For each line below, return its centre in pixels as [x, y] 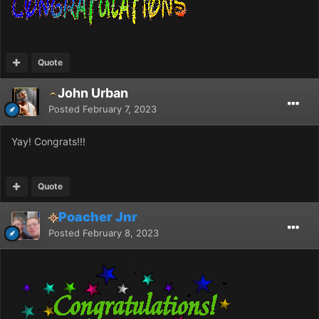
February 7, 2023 [120, 109]
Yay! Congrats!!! [48, 141]
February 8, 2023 [121, 232]
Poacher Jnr [98, 216]
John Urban [93, 93]
